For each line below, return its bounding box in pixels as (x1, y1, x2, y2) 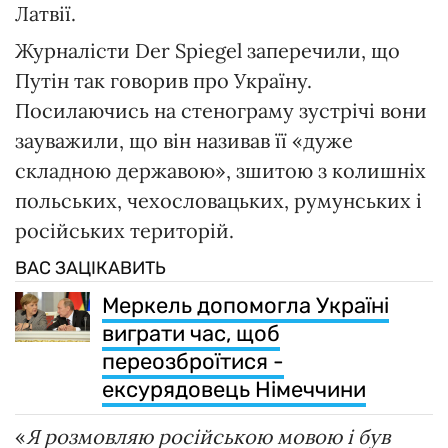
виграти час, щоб (102, 319, 280, 347)
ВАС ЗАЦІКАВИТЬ (15, 256, 166, 279)
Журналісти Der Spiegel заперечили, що (15, 37, 400, 63)
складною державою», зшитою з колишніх (15, 157, 426, 183)
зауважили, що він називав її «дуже (15, 127, 353, 153)
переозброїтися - (102, 347, 284, 375)
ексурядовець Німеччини (102, 375, 366, 403)
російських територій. (15, 217, 234, 243)
